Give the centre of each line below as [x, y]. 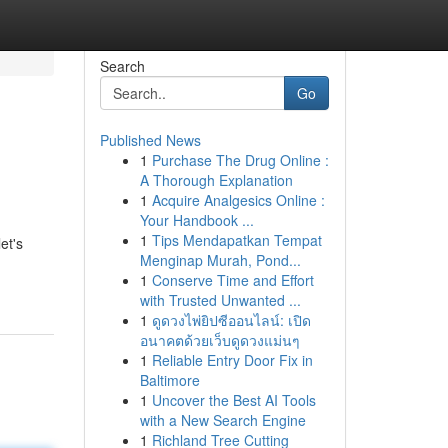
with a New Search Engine [222, 420]
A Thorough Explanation [216, 180]
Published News [150, 140]
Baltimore [169, 380]
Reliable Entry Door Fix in [232, 360]
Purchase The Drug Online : [240, 160]
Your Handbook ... [196, 220]
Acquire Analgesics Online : [238, 200]
